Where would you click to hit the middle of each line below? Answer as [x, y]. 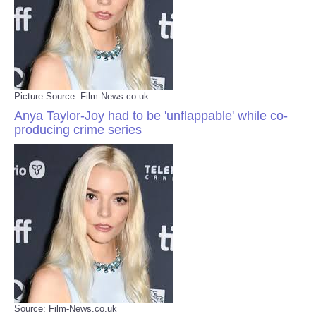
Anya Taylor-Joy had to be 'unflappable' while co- [151, 115]
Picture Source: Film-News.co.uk [81, 96]
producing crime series [78, 129]
